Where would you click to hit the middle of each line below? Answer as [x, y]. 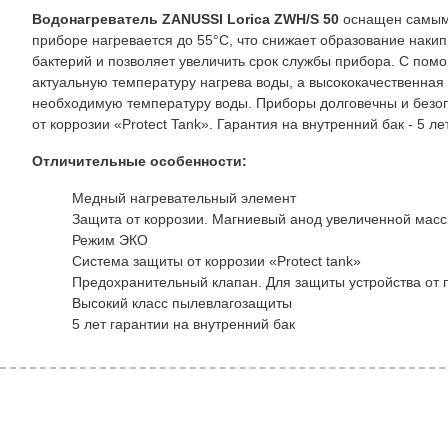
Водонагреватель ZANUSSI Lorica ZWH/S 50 [185, 19]
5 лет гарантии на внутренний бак [183, 324]
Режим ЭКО [110, 240]
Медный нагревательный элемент [184, 198]
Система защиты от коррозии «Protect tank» [216, 261]
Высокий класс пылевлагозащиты [182, 303]
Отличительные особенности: [139, 161]
